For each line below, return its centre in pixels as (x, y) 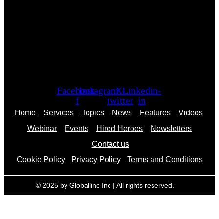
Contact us (110, 144)
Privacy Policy (96, 160)
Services (59, 113)
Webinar (42, 129)
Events (77, 129)
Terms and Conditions (165, 160)
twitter (120, 100)
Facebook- (77, 91)
